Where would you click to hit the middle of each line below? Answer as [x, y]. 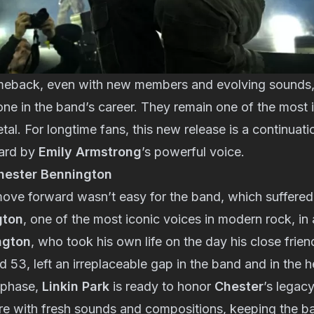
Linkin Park [76, 286]
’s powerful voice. [193, 151]
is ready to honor [162, 286]
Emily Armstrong [90, 151]
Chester [239, 286]
